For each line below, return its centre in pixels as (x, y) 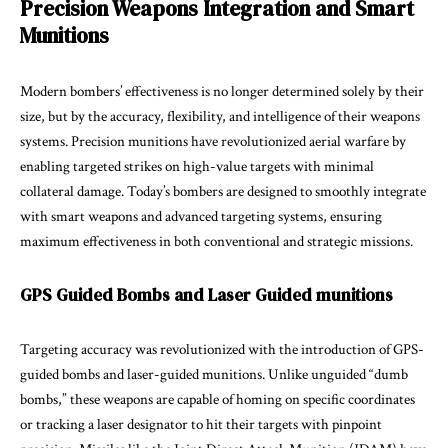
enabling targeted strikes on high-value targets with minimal (197, 166)
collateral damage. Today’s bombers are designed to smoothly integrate (223, 191)
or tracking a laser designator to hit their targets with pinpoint (201, 424)
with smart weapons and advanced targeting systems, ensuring (201, 216)
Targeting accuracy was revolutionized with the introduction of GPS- (222, 349)
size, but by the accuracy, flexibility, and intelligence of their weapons (220, 116)
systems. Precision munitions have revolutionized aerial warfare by (213, 141)
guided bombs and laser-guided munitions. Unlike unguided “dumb (214, 374)
